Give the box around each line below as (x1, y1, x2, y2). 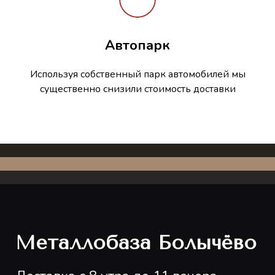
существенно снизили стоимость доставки (39, 82, 236, 96)
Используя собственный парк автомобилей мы (29, 68, 246, 82)
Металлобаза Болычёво (15, 231, 257, 254)
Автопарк (105, 36, 170, 55)
